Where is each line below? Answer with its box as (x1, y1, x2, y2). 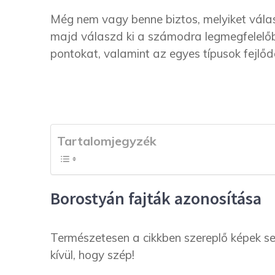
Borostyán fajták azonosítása (50, 187, 261, 210)
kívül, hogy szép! (50, 247, 134, 263)
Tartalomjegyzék (57, 133, 157, 149)
